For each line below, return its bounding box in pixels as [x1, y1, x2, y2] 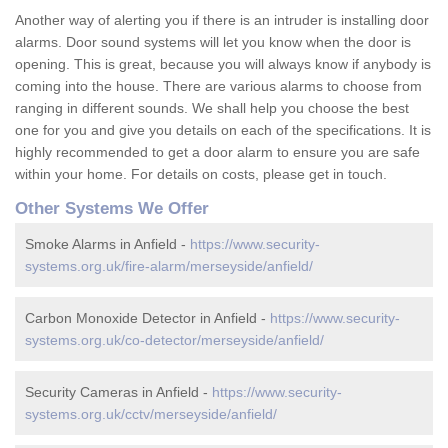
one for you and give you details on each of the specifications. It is [15, 122, 431, 139]
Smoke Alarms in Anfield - [25, 236, 190, 253]
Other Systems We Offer [15, 199, 209, 219]
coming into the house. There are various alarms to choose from [15, 78, 422, 95]
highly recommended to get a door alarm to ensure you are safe [15, 144, 420, 161]
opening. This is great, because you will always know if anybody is [15, 56, 431, 73]
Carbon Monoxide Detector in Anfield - [25, 310, 270, 327]
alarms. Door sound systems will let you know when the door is [15, 34, 411, 51]
